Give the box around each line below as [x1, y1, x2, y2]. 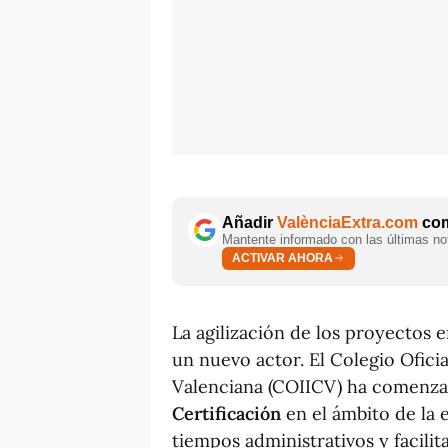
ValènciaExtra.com [277, 213, 418, 231]
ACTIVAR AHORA [232, 251, 333, 266]
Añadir [222, 213, 277, 231]
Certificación [172, 401, 281, 425]
